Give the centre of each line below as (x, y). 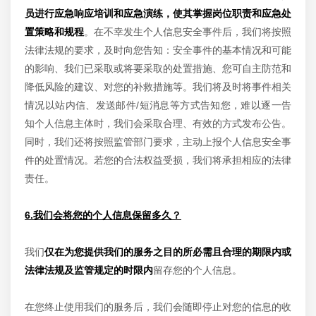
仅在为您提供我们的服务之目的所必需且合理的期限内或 (168, 252)
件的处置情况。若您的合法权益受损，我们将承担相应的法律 (158, 160)
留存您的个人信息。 (197, 270)
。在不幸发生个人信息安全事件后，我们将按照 (188, 32)
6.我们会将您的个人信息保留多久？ (103, 215)
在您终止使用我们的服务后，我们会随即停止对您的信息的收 (158, 307)
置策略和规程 (54, 32)
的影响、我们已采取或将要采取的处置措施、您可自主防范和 (158, 68)
